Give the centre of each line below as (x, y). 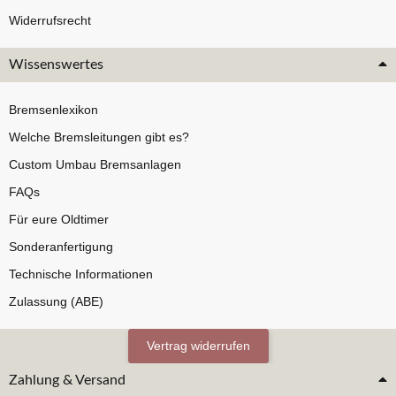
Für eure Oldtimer (59, 220)
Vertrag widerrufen (198, 346)
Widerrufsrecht (50, 21)
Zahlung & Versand (67, 381)
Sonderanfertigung (61, 247)
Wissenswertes (56, 65)
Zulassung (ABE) (56, 302)
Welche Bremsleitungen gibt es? (99, 137)
